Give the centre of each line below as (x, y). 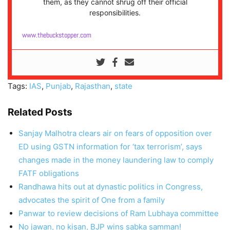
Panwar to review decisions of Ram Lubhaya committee (119, 213)
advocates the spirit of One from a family (92, 200)
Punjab (58, 86)
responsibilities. (115, 12)
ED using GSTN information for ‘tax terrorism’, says (110, 146)
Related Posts (40, 112)
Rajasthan (93, 86)
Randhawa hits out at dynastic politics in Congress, (111, 186)
